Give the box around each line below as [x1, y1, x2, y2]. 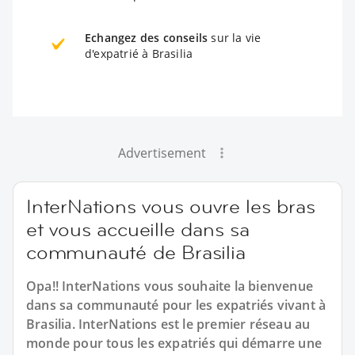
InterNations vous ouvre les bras [26, 193, 315, 219]
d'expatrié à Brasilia [85, 45, 193, 61]
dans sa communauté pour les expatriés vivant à [26, 296, 326, 314]
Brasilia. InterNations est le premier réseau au [26, 315, 311, 333]
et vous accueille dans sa [26, 216, 250, 242]
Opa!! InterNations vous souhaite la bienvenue [26, 277, 314, 295]
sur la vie [208, 29, 261, 45]
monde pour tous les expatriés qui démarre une [26, 334, 323, 352]
